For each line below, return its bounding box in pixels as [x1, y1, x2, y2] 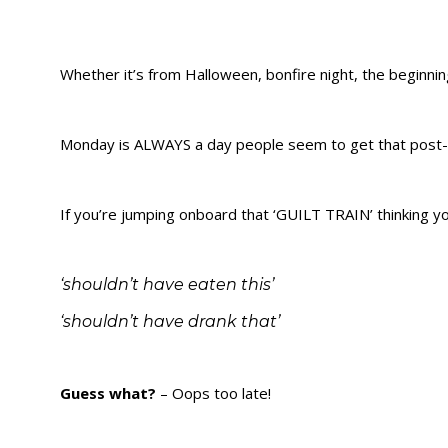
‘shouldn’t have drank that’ [60, 312, 280, 332]
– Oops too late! [156, 383, 271, 404]
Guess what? [60, 383, 156, 404]
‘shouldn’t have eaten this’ [60, 275, 274, 295]
